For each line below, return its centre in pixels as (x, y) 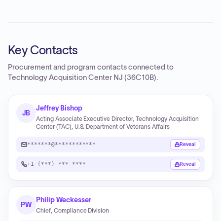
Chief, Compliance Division (73, 210)
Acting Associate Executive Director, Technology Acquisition (118, 119)
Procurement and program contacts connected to (91, 67)
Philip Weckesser (64, 200)
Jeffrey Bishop (59, 108)
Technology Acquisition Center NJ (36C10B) (82, 77)
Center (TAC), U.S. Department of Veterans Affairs (103, 127)
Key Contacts (43, 50)
